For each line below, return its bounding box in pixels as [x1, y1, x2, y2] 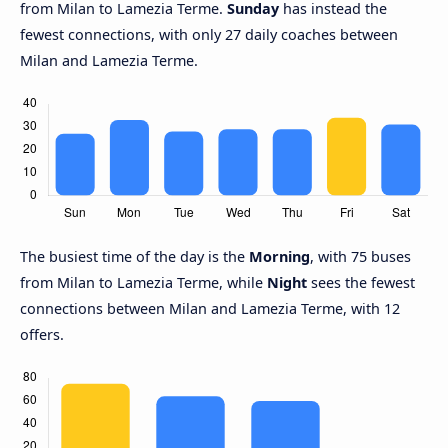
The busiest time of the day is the [20, 247, 249, 267]
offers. [20, 325, 64, 345]
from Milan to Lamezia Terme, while [20, 273, 267, 293]
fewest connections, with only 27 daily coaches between [20, 25, 398, 45]
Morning [249, 247, 310, 267]
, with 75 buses [310, 247, 411, 267]
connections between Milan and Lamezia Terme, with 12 [20, 299, 400, 319]
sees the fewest [307, 273, 415, 293]
